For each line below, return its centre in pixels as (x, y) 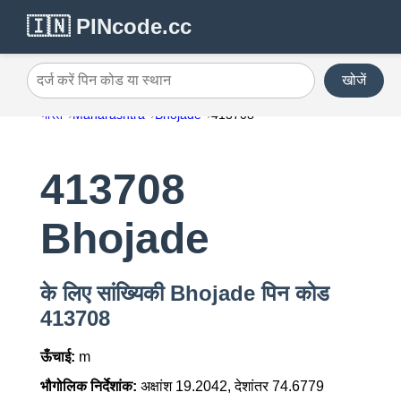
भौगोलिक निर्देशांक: (88, 387)
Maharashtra (108, 115)
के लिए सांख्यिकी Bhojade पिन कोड (184, 294)
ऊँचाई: (57, 357)
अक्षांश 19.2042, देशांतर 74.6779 (230, 387)
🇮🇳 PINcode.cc (109, 26)
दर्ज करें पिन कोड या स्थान (93, 87)
